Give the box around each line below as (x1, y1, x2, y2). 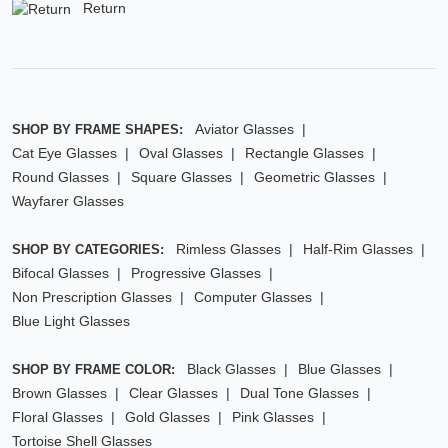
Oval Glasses (139, 145, 223, 162)
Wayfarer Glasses (12, 193, 124, 210)
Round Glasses (12, 169, 109, 186)
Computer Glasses (194, 289, 312, 306)
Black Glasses (187, 361, 276, 378)
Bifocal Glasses (12, 265, 109, 282)
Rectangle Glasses (245, 145, 364, 162)
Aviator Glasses (195, 121, 294, 138)
